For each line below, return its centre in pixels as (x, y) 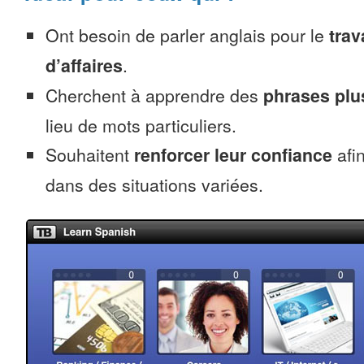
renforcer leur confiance (233, 155)
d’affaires (84, 65)
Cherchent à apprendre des (154, 95)
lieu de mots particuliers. (141, 125)
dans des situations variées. (154, 184)
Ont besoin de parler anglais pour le (187, 35)
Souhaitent (90, 154)
